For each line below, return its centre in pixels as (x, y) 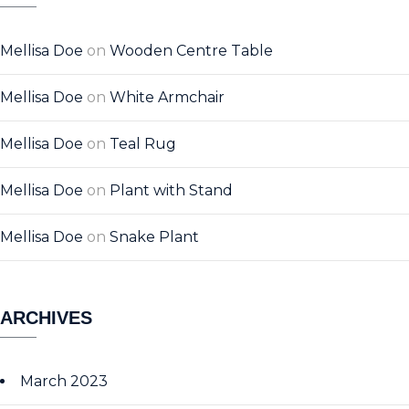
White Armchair (167, 97)
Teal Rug (143, 144)
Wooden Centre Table (191, 51)
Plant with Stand (171, 190)
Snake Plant (154, 237)
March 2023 (64, 381)
